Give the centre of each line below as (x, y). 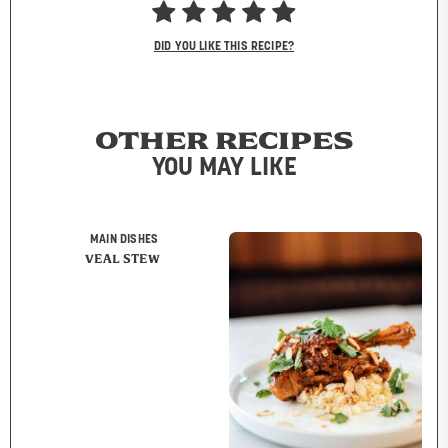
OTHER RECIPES (224, 140)
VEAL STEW (122, 258)
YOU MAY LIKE (224, 168)
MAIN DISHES (124, 239)
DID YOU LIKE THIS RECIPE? (224, 46)
